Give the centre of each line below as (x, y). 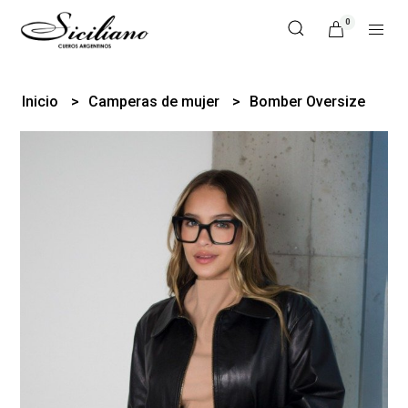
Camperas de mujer (156, 102)
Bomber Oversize (308, 102)
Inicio (42, 102)
